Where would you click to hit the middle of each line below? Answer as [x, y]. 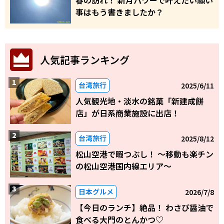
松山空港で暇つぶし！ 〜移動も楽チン [144, 154]
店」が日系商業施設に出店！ [127, 113]
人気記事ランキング [85, 59]
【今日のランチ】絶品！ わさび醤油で [144, 208]
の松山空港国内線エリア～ [123, 166]
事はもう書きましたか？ [119, 12]
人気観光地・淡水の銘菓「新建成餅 [139, 101]
